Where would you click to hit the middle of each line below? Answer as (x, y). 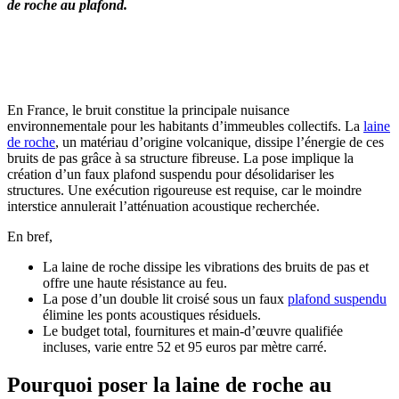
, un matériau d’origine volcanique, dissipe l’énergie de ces (220, 142)
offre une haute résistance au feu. (135, 283)
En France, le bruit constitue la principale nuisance (148, 110)
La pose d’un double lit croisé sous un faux (165, 299)
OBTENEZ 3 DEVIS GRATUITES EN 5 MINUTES (199, 50)
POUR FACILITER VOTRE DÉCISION (199, 66)
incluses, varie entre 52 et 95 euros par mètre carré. (185, 347)
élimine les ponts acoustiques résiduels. (152, 315)
